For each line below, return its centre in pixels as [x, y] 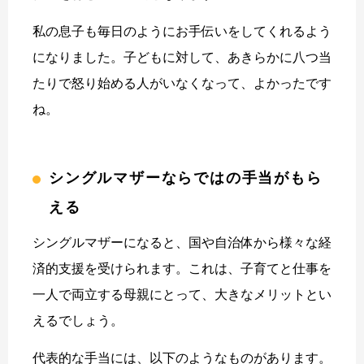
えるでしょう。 [78, 320]
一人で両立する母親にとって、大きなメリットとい [182, 294]
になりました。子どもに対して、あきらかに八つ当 [182, 57]
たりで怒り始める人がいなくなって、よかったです [182, 83]
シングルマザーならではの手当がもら [186, 178]
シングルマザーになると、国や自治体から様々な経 [182, 242]
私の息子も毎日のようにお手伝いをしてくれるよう [182, 31]
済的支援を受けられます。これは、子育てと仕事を [182, 268]
